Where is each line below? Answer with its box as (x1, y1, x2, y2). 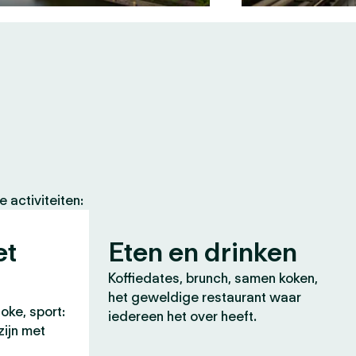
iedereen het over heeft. (108, 308, 257, 324)
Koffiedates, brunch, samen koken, (108, 270, 318, 286)
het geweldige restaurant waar (108, 289, 301, 305)
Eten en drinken (108, 235, 297, 268)
